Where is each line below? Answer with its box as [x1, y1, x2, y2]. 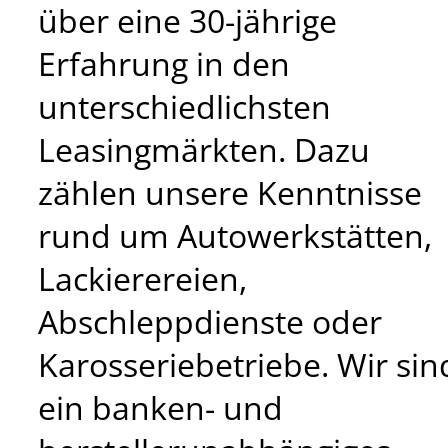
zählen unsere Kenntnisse [38, 170, 422, 214]
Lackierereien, [38, 256, 247, 300]
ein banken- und [38, 385, 283, 429]
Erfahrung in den [38, 41, 290, 85]
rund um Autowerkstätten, [38, 213, 432, 257]
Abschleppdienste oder [38, 299, 382, 343]
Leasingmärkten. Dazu [38, 127, 370, 171]
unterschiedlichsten [38, 84, 331, 128]
